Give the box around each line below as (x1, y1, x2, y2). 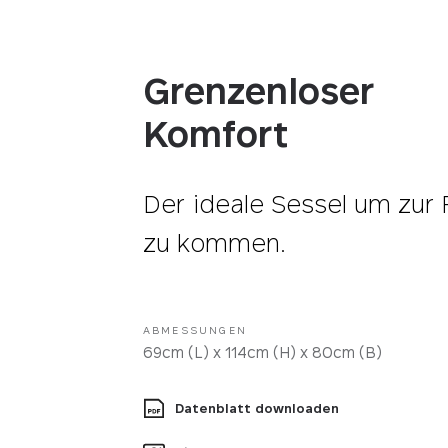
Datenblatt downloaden (174, 400, 339, 416)
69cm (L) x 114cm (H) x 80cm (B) (142, 343, 382, 361)
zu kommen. (142, 229, 286, 258)
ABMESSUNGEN (142, 324, 247, 336)
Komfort (142, 112, 288, 155)
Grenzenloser (142, 69, 374, 112)
